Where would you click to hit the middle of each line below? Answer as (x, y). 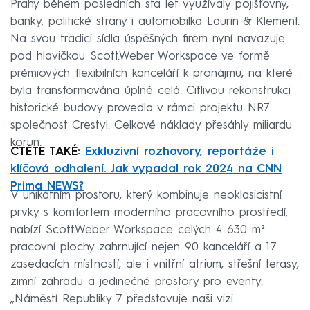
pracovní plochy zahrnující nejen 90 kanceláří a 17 (143, 248)
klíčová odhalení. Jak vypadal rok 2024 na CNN (146, 170)
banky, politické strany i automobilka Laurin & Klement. (155, 22)
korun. (26, 143)
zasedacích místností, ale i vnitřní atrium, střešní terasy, (155, 265)
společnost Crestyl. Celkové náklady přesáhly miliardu (151, 126)
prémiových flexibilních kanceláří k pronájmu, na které (152, 74)
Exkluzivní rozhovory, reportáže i (180, 152)
